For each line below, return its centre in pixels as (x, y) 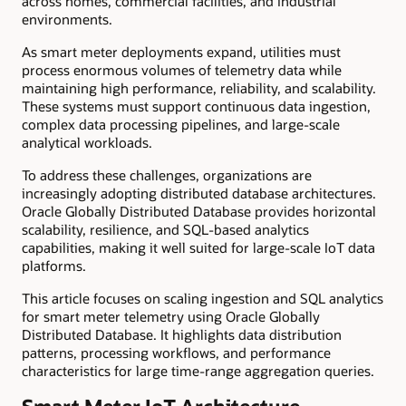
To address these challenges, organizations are (167, 175)
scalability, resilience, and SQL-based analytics (165, 230)
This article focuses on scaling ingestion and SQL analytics (203, 299)
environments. (67, 19)
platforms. (54, 266)
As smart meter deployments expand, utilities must (181, 51)
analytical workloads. (87, 142)
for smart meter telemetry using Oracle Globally (171, 317)
